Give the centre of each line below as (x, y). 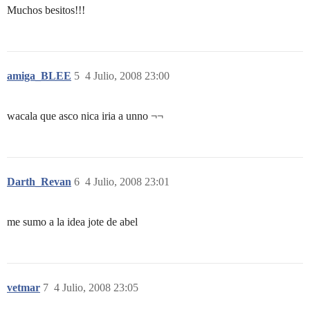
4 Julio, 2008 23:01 (127, 181)
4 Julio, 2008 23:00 (127, 75)
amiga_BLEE (39, 75)
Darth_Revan (39, 181)
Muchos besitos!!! (46, 10)
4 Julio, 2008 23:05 (96, 287)
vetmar (24, 287)
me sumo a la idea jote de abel (72, 221)
